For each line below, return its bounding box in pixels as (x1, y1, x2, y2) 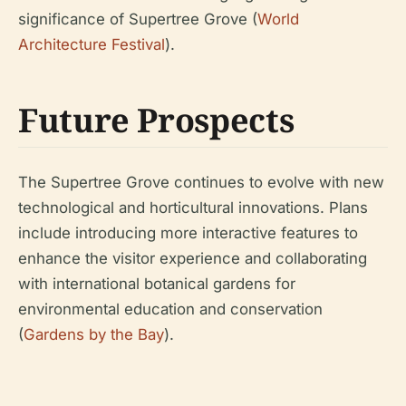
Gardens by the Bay (24, 324, 164, 343)
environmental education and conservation (18, 299, 323, 318)
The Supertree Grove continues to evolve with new (18, 172, 384, 191)
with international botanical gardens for (18, 274, 295, 293)
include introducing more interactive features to (18, 223, 358, 242)
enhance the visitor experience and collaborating (18, 248, 367, 267)
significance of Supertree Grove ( (18, 9, 257, 28)
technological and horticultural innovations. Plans (18, 198, 368, 217)
